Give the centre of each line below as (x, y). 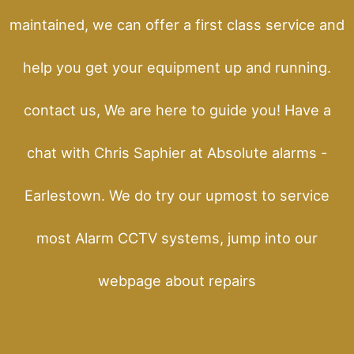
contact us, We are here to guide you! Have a (177, 109)
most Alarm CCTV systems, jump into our (177, 237)
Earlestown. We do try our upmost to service (177, 195)
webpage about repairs (177, 280)
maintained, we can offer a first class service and (177, 24)
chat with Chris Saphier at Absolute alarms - (177, 152)
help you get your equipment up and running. (177, 67)
